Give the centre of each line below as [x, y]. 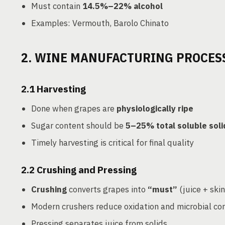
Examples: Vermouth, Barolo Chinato [100, 23]
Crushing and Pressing [87, 170]
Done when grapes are [74, 108]
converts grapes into [107, 189]
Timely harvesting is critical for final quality [113, 143]
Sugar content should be [78, 126]
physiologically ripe [155, 108]
